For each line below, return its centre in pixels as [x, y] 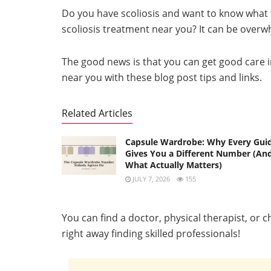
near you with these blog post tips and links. [162, 77]
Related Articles [97, 113]
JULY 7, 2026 [150, 178]
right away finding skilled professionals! [151, 233]
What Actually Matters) [174, 165]
